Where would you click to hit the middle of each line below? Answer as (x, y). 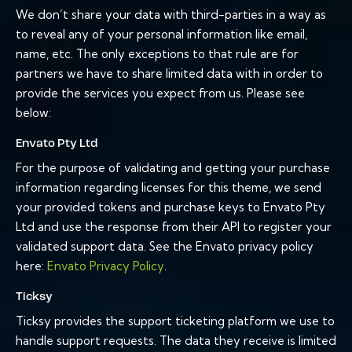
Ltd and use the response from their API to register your (174, 227)
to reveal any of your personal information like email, (161, 35)
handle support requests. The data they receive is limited (176, 341)
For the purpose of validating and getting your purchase (173, 168)
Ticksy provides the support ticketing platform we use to (175, 321)
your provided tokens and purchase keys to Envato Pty (170, 207)
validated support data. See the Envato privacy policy (165, 247)
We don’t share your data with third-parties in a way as (171, 15)
